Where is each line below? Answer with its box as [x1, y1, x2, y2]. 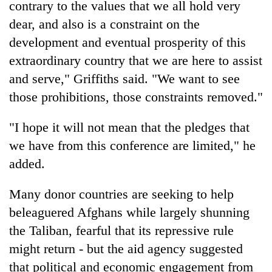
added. [9, 155, 45, 171]
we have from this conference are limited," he [9, 137, 256, 153]
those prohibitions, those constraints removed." [9, 89, 263, 104]
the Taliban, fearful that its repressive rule [9, 222, 234, 238]
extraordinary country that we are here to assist [9, 52, 262, 68]
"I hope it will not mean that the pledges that [9, 119, 250, 135]
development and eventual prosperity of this [9, 34, 246, 50]
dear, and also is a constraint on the [9, 16, 200, 32]
